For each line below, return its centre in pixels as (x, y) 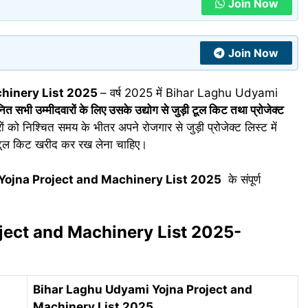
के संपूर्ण (241, 179)
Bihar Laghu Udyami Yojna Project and (143, 290)
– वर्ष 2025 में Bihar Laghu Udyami (189, 93)
